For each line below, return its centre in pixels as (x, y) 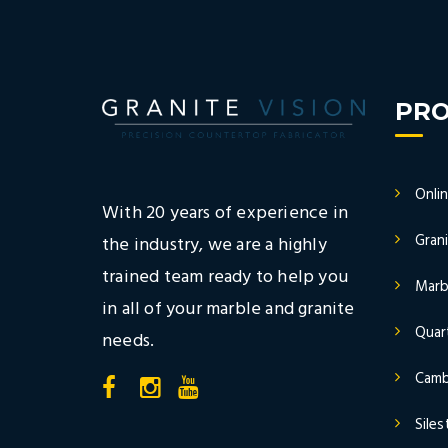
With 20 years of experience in (225, 214)
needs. (128, 342)
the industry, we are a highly (214, 246)
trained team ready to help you (225, 278)
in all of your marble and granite (228, 310)
